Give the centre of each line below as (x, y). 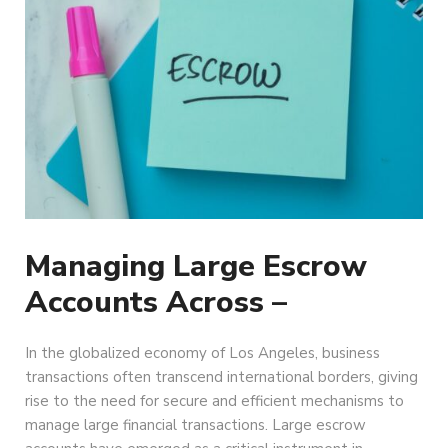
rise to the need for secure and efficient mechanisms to (214, 401)
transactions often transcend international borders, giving (221, 377)
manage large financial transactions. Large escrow (195, 425)
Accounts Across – (156, 303)
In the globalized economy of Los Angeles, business (202, 353)
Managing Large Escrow (196, 267)
